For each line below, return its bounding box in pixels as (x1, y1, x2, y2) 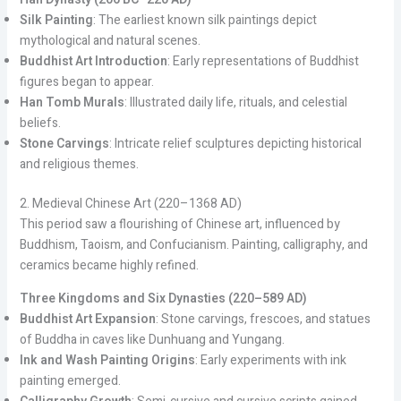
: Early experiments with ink (194, 350, 346, 370)
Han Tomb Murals (19, 92, 124, 112)
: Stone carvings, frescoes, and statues (155, 309, 371, 328)
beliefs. (19, 113, 61, 132)
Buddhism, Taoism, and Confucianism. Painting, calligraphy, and (19, 235, 368, 254)
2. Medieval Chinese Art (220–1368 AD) (19, 193, 242, 213)
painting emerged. (19, 371, 121, 390)
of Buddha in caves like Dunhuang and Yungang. (19, 329, 285, 349)
